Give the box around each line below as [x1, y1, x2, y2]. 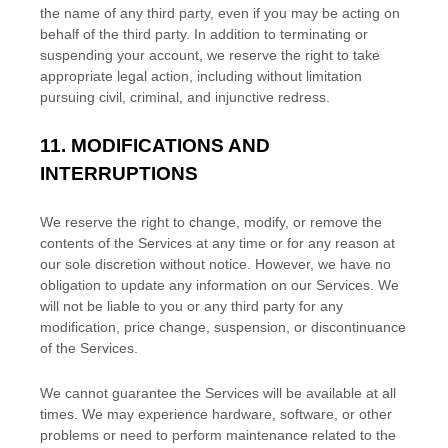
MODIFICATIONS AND [71, 135, 270, 156]
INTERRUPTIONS [40, 163, 198, 184]
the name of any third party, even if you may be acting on [40, 5, 400, 21]
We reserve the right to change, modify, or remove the [40, 214, 382, 230]
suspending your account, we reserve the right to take [40, 47, 380, 63]
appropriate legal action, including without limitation [40, 68, 362, 84]
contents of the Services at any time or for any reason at [40, 235, 395, 251]
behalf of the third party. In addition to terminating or [40, 26, 368, 42]
